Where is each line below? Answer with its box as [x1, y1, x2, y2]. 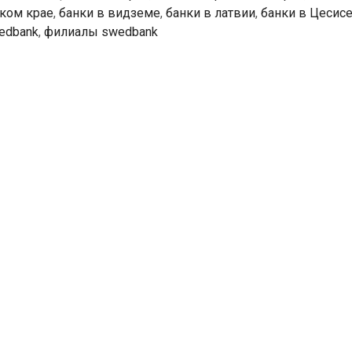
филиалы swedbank [44, 24, 158, 40]
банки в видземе [59, 5, 160, 21]
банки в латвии [166, 5, 255, 21]
